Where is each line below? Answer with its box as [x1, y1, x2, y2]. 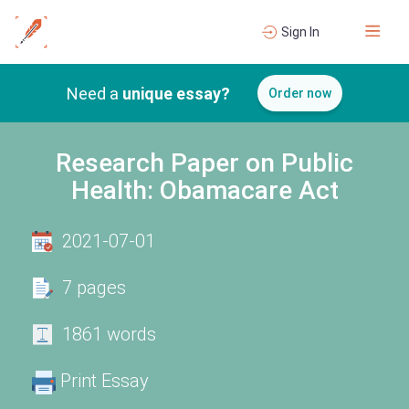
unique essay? [122, 83, 230, 103]
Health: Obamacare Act [70, 175, 339, 205]
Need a [67, 83, 122, 103]
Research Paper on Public [56, 148, 353, 178]
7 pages [62, 277, 126, 299]
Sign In [280, 25, 320, 39]
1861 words [62, 323, 156, 345]
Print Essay [60, 370, 149, 392]
